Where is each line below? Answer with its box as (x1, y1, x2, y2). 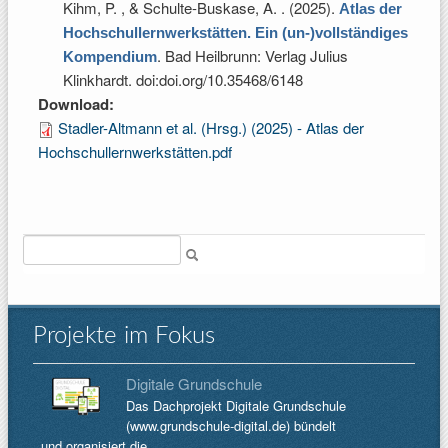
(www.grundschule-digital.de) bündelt (126, 416, 336, 435)
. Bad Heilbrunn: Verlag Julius (157, 45, 348, 66)
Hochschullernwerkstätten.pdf (38, 141, 232, 162)
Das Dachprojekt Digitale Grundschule (126, 396, 346, 415)
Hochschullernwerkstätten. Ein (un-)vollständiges (63, 24, 408, 41)
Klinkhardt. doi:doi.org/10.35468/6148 (63, 69, 303, 90)
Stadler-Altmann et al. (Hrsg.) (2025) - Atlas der (58, 117, 364, 138)
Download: (38, 93, 118, 115)
